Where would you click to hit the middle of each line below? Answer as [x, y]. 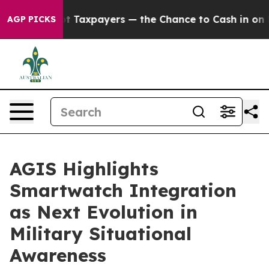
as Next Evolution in [104, 212]
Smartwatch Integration [123, 190]
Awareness [58, 255]
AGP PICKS [32, 19]
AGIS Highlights [84, 169]
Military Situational [101, 234]
